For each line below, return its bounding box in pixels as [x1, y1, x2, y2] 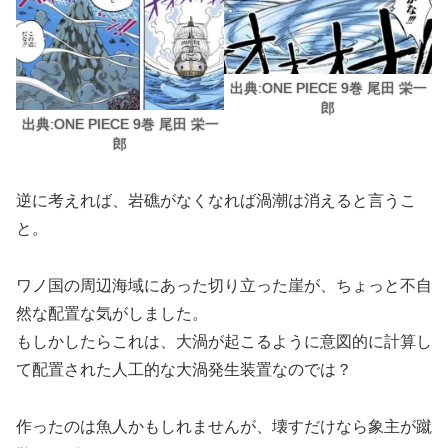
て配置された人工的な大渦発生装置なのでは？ [16, 361, 352, 379]
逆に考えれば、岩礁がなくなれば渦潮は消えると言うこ [16, 192, 416, 210]
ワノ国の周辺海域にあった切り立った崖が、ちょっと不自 [16, 277, 432, 295]
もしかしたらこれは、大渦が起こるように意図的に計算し [16, 333, 432, 351]
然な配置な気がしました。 [16, 305, 208, 323]
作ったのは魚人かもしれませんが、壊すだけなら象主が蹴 [16, 417, 432, 435]
